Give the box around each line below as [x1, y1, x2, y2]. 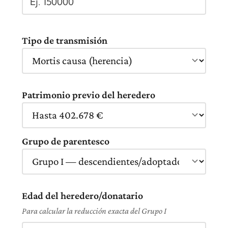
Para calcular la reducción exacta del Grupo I [22, 206, 166, 216]
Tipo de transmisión [22, 34, 107, 46]
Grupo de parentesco [22, 135, 109, 147]
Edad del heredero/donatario [22, 189, 143, 201]
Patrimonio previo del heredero [22, 89, 155, 100]
